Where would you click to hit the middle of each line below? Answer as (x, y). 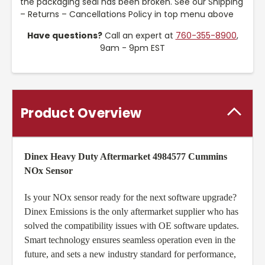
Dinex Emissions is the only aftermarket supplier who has (131, 212)
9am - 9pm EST (132, 48)
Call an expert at (139, 36)
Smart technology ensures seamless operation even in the (130, 240)
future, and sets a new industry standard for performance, (130, 254)
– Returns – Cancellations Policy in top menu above (127, 14)
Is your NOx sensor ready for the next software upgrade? (130, 198)
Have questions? (64, 36)
